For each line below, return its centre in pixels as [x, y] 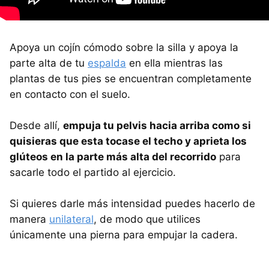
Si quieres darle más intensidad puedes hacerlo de [132, 204]
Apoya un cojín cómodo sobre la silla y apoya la [124, 48]
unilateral [71, 219]
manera [29, 219]
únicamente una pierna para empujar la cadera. [124, 235]
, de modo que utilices [147, 219]
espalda [107, 63]
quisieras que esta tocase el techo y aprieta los [128, 141]
